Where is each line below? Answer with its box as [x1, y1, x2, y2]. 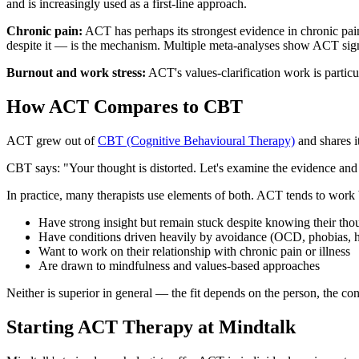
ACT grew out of [6, 133, 98, 147]
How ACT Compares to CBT [6, 95, 243, 117]
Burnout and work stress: [6, 66, 146, 80]
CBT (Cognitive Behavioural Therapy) [98, 133, 295, 147]
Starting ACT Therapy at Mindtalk [6, 316, 296, 337]
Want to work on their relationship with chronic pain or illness [38, 244, 350, 258]
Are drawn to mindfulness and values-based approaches [38, 258, 320, 272]
